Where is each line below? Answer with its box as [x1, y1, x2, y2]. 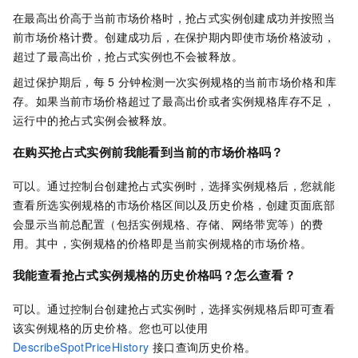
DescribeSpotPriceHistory [13, 338, 149, 355]
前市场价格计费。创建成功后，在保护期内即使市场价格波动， [13, 28, 336, 45]
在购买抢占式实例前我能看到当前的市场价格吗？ [13, 142, 284, 161]
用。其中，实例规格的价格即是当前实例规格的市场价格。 [13, 234, 312, 251]
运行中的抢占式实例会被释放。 [13, 111, 174, 128]
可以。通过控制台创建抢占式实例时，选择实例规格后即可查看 [13, 300, 336, 316]
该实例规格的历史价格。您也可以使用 [13, 319, 209, 336]
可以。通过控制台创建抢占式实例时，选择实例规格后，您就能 [13, 177, 336, 193]
